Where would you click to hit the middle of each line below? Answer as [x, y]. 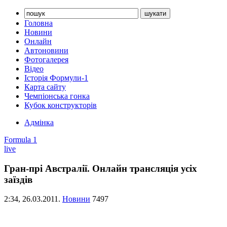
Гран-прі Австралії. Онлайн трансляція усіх [101, 168]
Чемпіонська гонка [57, 96]
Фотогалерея [46, 60]
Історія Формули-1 [56, 78]
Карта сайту [45, 87]
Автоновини [46, 50]
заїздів [18, 179]
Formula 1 [21, 140]
